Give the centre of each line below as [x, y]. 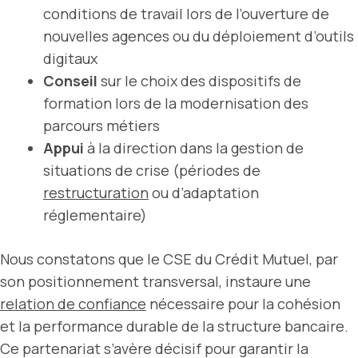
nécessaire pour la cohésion [243, 303]
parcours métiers [101, 125]
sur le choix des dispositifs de [199, 80]
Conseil [70, 80]
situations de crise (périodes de [152, 170]
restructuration [96, 192]
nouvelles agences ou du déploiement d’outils [199, 36]
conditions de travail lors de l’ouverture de [186, 13]
